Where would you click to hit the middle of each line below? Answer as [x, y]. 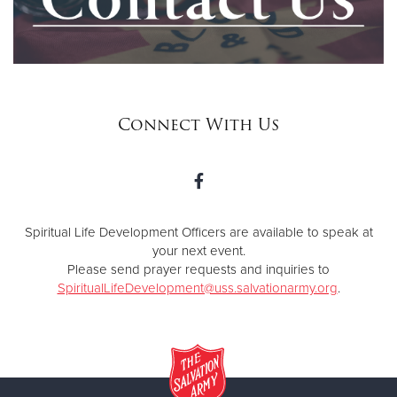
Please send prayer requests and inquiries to [198, 270]
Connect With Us [198, 125]
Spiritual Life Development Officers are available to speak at [198, 233]
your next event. [198, 251]
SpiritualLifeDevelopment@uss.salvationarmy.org [197, 288]
